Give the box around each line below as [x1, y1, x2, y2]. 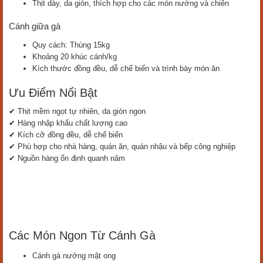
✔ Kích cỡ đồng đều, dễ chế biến [9, 130, 123, 139]
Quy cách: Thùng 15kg [32, 41, 110, 49]
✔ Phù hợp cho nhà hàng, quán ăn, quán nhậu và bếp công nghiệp [9, 142, 235, 151]
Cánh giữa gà [9, 21, 60, 31]
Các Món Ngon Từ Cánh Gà [9, 229, 156, 242]
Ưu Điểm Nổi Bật [9, 86, 97, 99]
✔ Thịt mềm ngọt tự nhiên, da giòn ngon [9, 107, 146, 116]
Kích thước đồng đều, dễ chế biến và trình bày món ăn [32, 64, 220, 73]
